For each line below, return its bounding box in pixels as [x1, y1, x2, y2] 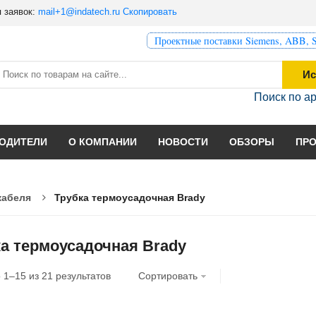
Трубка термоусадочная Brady [54, 191, 205, 203]
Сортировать [138, 270, 197, 282]
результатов [53, 270, 111, 282]
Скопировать [123, 6, 177, 17]
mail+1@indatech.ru [38, 6, 120, 17]
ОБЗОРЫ [229, 135, 274, 147]
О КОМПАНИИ [68, 135, 137, 147]
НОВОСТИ [158, 135, 208, 147]
